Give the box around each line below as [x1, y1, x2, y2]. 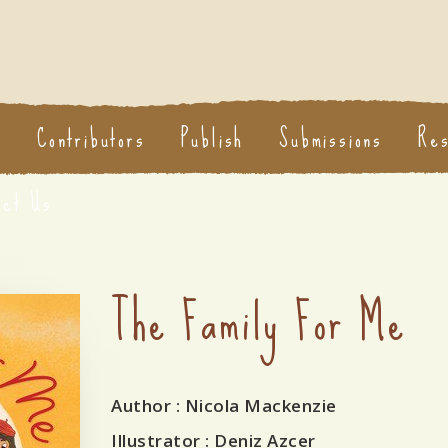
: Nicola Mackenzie [171, 394, 337, 417]
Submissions [279, 116, 384, 161]
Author [111, 394, 171, 417]
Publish [180, 116, 245, 161]
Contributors [37, 116, 146, 161]
